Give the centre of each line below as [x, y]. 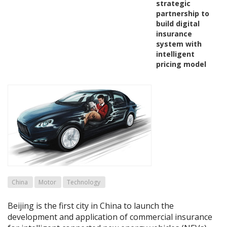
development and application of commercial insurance [110, 217]
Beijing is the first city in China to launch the [91, 205]
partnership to [182, 13]
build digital [178, 23]
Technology [84, 182]
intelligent [175, 54]
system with [179, 44]
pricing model [181, 64]
